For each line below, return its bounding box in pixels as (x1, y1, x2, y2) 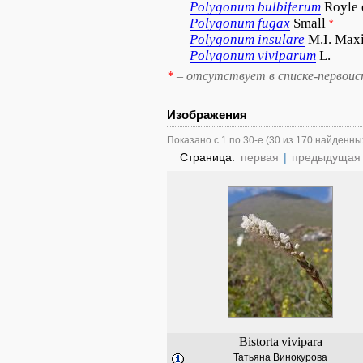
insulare (258, 32, 305, 47)
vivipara (280, 335, 322, 348)
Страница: (180, 151, 238, 164)
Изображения (167, 108, 247, 122)
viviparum (258, 48, 316, 63)
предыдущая (292, 151, 361, 164)
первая (241, 151, 279, 164)
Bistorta (238, 335, 279, 348)
